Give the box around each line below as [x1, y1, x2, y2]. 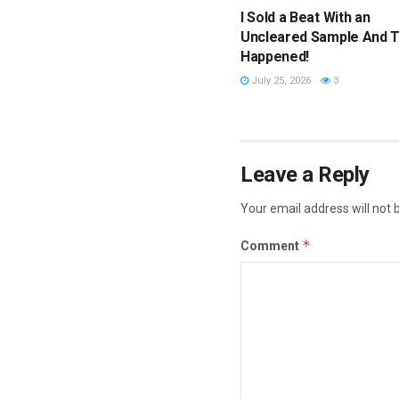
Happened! [240, 48, 310, 66]
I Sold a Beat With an [240, 9, 370, 27]
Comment [240, 239, 302, 254]
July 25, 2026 [248, 75, 311, 87]
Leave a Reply [240, 162, 370, 188]
